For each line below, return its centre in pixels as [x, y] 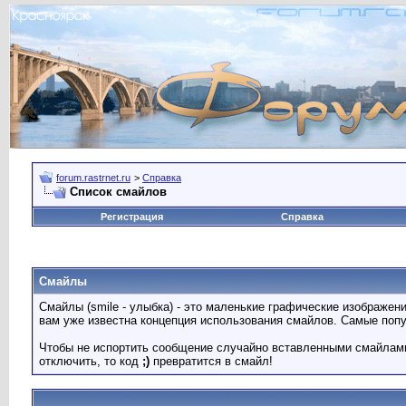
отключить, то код [91, 361]
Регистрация [132, 217]
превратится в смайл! [211, 361]
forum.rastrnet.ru [93, 178]
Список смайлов [118, 192]
